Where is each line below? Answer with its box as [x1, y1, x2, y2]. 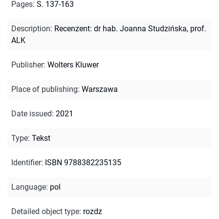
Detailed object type [11, 206, 79, 216]
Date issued [11, 109, 52, 118]
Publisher [11, 60, 44, 69]
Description [11, 23, 50, 33]
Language [11, 182, 46, 192]
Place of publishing [11, 84, 78, 94]
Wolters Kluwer [47, 60, 99, 69]
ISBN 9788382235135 [45, 157, 121, 167]
